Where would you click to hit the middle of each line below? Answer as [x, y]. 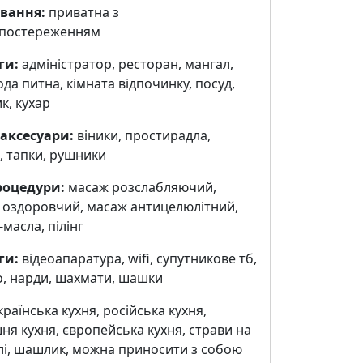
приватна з [82, 12]
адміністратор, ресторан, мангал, [126, 64]
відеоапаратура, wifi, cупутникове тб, [137, 258]
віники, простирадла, [142, 135]
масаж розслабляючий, [140, 187]
